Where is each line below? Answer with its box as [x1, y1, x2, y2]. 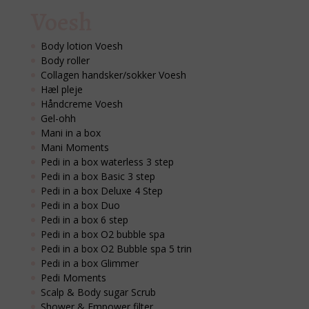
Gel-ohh [40, 111, 76, 125]
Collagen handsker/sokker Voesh [40, 68, 186, 81]
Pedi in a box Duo [40, 198, 120, 212]
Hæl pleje [40, 82, 83, 96]
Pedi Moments [40, 270, 106, 284]
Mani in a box [40, 126, 101, 139]
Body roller [40, 53, 90, 67]
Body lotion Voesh [40, 39, 123, 52]
